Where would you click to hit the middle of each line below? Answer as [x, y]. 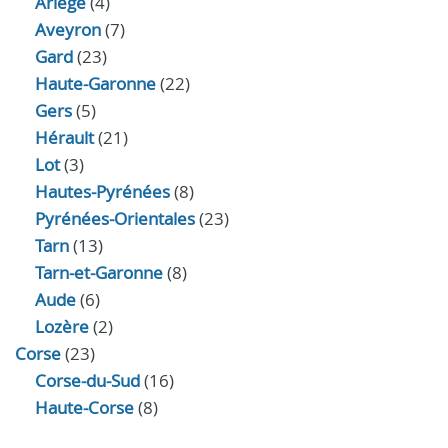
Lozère [62, 326]
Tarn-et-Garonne [99, 272]
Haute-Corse [84, 407]
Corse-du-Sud [87, 380]
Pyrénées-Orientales [115, 218]
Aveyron [68, 29]
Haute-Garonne [95, 83]
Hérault [64, 137]
